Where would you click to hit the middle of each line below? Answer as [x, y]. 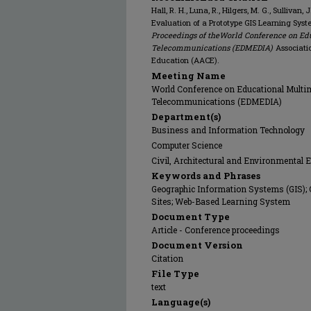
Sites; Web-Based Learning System [221, 201]
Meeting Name [188, 76]
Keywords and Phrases [206, 176]
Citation [167, 258]
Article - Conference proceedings [216, 230]
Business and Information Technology [228, 130]
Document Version [197, 245]
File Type [175, 274]
